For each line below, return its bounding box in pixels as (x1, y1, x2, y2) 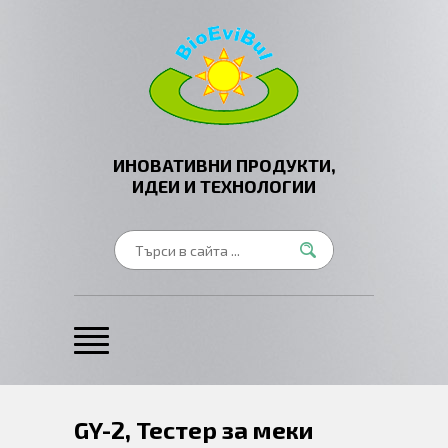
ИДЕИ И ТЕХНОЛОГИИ (132, 175, 316, 197)
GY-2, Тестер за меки (74, 415, 314, 444)
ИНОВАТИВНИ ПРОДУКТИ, (112, 154, 336, 176)
